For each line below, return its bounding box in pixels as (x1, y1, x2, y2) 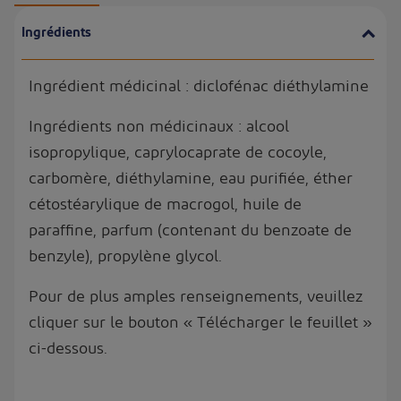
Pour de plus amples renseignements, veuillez (29, 289, 363, 305)
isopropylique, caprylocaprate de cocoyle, (29, 145, 327, 161)
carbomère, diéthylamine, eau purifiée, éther (29, 171, 353, 187)
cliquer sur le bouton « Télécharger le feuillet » (29, 315, 371, 331)
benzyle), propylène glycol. (29, 249, 222, 265)
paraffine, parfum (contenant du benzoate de (29, 223, 352, 239)
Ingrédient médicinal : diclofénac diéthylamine (29, 79, 369, 95)
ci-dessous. (29, 341, 107, 357)
